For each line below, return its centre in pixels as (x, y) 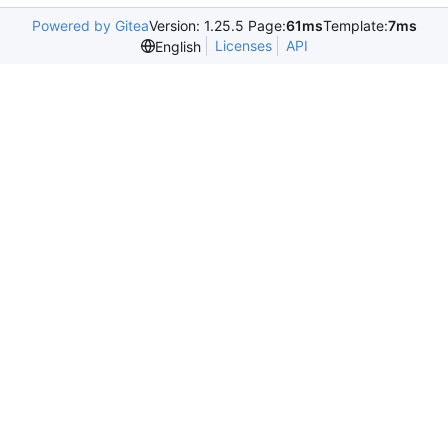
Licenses (243, 46)
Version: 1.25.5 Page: (217, 26)
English (177, 46)
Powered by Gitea (90, 26)
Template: (355, 26)
